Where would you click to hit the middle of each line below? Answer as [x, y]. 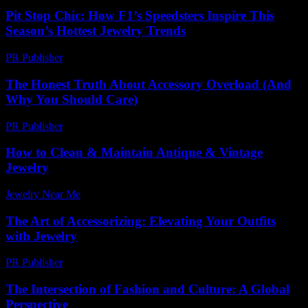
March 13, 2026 [103, 58]
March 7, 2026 [101, 126]
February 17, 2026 [109, 263]
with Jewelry [41, 236]
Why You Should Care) [71, 99]
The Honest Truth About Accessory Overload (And [148, 84]
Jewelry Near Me [43, 194]
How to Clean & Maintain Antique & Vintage [134, 153]
